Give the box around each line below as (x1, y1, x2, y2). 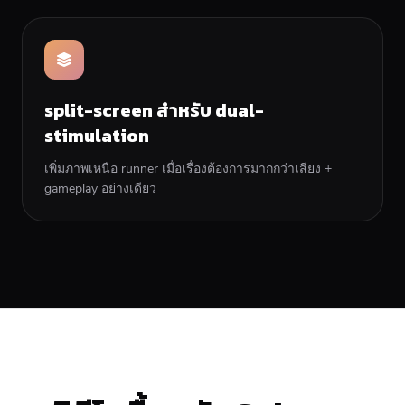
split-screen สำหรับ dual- (44, 96, 264, 124)
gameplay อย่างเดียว (44, 179, 156, 197)
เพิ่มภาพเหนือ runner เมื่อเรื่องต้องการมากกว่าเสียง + (44, 159, 332, 177)
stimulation (44, 121, 149, 149)
